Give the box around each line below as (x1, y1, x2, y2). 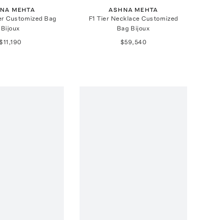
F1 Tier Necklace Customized (88, 14, 178, 22)
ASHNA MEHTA (108, 6, 159, 13)
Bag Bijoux (116, 24, 150, 32)
